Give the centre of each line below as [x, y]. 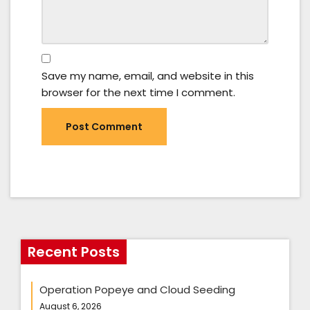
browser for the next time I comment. [138, 92]
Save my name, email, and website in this [148, 75]
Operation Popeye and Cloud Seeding [137, 289]
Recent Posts [74, 252]
